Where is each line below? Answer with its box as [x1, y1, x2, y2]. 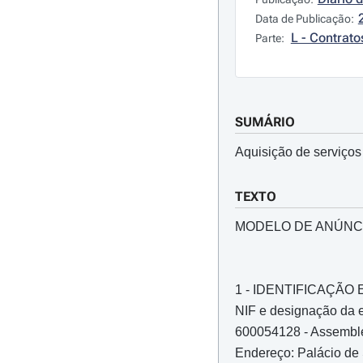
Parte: [254, 32, 287, 45]
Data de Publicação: [254, 12, 354, 25]
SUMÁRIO [234, 114, 295, 130]
